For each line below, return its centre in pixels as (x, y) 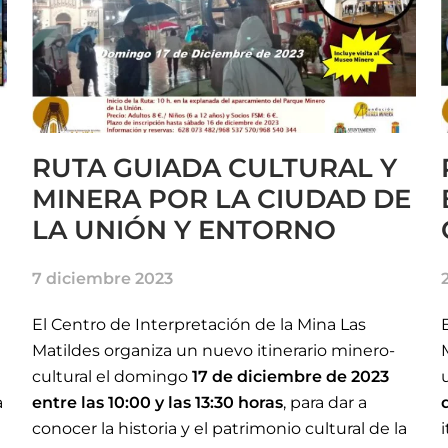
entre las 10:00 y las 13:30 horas (158, 402)
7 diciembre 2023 (103, 278)
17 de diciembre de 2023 (291, 376)
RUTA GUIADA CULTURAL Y (215, 167)
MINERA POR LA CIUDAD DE (222, 198)
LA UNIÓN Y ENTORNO (184, 229)
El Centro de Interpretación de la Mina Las (199, 324)
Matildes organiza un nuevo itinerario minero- (214, 350)
